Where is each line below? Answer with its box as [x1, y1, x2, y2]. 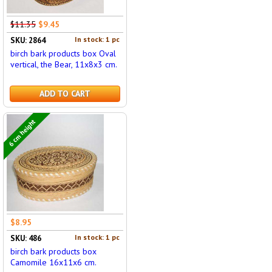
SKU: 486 [10, 233, 41, 243]
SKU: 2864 [10, 35, 46, 46]
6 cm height [6, 117, 38, 148]
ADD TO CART [39, 88, 90, 99]
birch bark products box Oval [10, 48, 116, 59]
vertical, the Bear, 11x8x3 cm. [10, 59, 117, 70]
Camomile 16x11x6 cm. [10, 257, 97, 268]
